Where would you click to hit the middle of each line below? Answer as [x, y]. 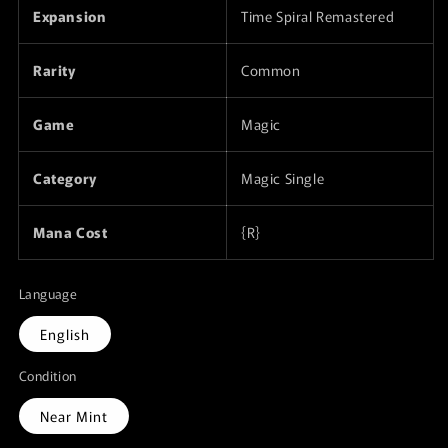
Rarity [54, 69]
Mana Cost [70, 231]
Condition [48, 375]
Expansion [70, 15]
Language [48, 293]
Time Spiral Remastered [318, 15]
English [65, 333]
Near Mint [74, 415]
